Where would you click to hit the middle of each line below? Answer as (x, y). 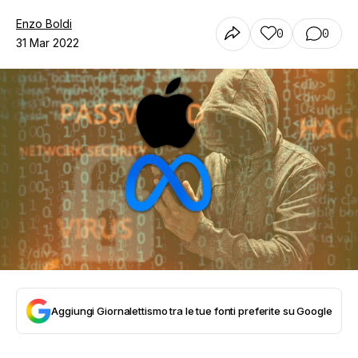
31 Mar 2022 (48, 43)
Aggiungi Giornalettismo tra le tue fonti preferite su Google (192, 311)
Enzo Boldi (44, 24)
